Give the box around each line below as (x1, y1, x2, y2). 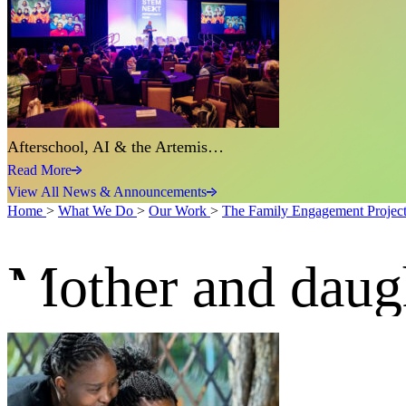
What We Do (58, 203, 137, 219)
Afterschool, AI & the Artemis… (7, 138, 224, 157)
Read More (7, 162, 72, 179)
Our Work (149, 203, 210, 219)
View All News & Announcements (7, 184, 207, 200)
